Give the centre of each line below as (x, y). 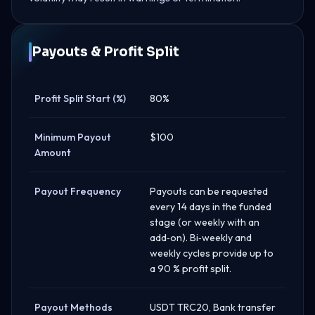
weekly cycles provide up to (212, 253)
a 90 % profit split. (191, 268)
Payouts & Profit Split (105, 51)
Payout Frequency (78, 191)
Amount (53, 152)
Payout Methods (73, 307)
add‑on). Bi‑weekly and (201, 237)
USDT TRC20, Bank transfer (213, 307)
